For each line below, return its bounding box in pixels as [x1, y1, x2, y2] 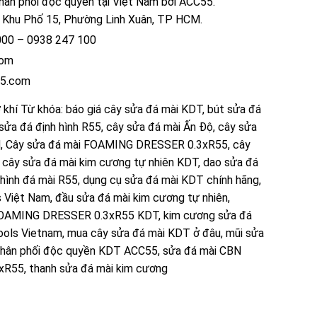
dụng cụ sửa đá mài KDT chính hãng [83, 173, 259, 187]
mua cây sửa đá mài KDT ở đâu [67, 226, 221, 240]
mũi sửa [226, 226, 264, 240]
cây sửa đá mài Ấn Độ [106, 120, 213, 134]
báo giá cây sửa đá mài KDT [66, 102, 202, 116]
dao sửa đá [203, 155, 258, 169]
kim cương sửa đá [163, 208, 252, 222]
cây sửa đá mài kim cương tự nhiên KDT [2, 155, 198, 169]
